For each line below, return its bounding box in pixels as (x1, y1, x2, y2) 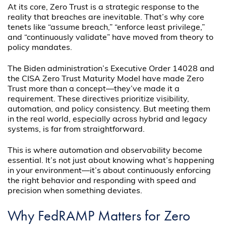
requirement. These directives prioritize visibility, (8, 95, 190, 104)
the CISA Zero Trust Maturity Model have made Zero (8, 75, 204, 84)
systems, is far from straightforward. (8, 126, 145, 134)
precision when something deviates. (8, 187, 143, 196)
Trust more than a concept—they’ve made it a (8, 85, 180, 94)
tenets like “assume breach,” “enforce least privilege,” (8, 23, 205, 32)
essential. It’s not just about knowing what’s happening (8, 157, 215, 165)
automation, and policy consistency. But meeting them (8, 105, 211, 114)
